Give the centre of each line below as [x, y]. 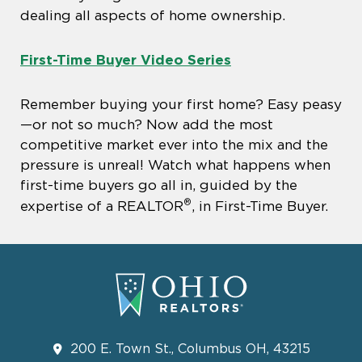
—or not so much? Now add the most [147, 124]
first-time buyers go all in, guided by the [159, 185]
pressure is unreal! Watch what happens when [175, 165]
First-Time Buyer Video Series [126, 60]
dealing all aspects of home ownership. [157, 15]
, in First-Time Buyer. [260, 206]
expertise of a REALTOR [102, 206]
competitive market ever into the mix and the [174, 145]
